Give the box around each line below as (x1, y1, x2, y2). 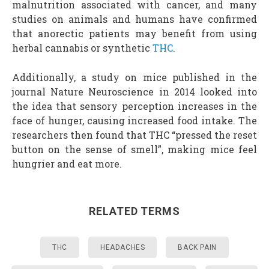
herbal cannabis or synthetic (12, 41, 153, 54)
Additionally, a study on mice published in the (12, 71, 257, 83)
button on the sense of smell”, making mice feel (12, 143, 257, 156)
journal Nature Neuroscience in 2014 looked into (12, 85, 257, 98)
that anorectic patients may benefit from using (12, 27, 257, 40)
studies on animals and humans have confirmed (12, 13, 257, 25)
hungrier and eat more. (12, 157, 122, 170)
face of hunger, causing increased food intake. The (12, 114, 257, 127)
